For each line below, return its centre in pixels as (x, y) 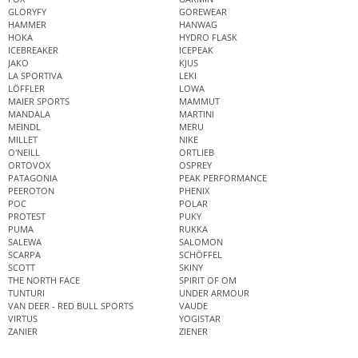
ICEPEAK (196, 50)
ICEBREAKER (33, 50)
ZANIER (23, 331)
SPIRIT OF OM (208, 280)
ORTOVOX (29, 165)
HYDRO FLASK (208, 37)
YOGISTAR (200, 318)
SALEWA (25, 241)
